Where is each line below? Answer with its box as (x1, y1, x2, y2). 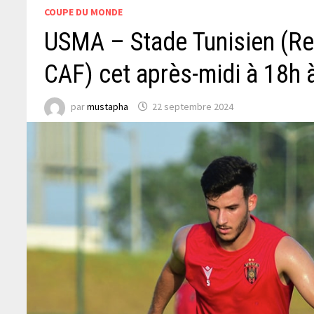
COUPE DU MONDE (44, 5, 123, 18)
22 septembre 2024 (152, 100, 234, 114)
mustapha (87, 100, 129, 114)
